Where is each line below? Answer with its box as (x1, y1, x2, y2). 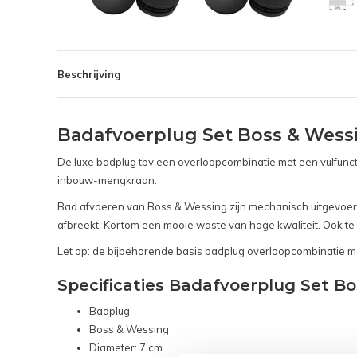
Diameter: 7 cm (89, 341, 163, 355)
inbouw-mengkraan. (57, 174, 157, 187)
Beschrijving (57, 68, 120, 81)
